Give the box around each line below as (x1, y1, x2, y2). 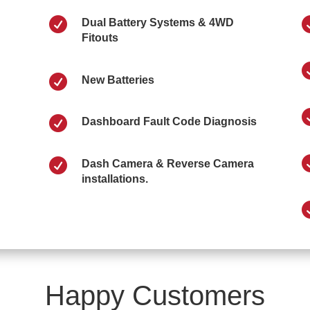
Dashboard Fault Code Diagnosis (81, 116, 257, 128)
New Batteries (81, 73, 154, 86)
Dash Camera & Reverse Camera (81, 157, 254, 170)
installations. (81, 172, 148, 185)
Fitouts (81, 32, 118, 44)
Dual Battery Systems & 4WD (81, 17, 234, 29)
